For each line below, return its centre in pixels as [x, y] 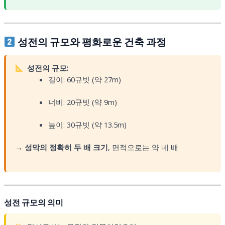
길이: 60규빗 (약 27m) [84, 80]
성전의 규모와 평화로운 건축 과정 [91, 42]
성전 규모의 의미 [33, 203]
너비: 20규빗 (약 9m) [82, 102]
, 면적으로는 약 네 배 [143, 147]
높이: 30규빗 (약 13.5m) [87, 125]
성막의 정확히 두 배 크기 [66, 147]
